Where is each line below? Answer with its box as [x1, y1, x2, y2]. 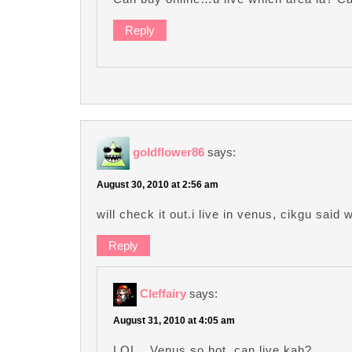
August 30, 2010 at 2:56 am [97, 178, 218, 190]
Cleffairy [140, 286, 186, 300]
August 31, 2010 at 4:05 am [113, 315, 235, 327]
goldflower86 [133, 145, 204, 159]
